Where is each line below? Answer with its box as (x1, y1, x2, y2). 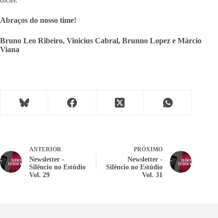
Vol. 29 (29, 171, 50, 179)
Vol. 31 (142, 171, 163, 179)
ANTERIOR (29, 146, 61, 153)
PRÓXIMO (134, 146, 163, 153)
